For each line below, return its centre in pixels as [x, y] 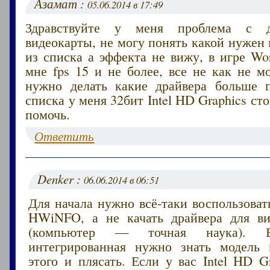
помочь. [48, 114]
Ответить [64, 136]
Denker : [61, 179]
